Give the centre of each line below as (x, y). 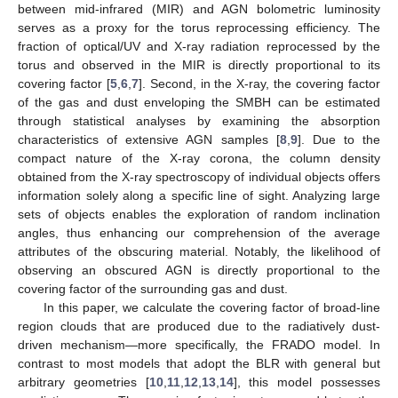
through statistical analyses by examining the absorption (199, 120)
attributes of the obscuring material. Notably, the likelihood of (199, 251)
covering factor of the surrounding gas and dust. (153, 288)
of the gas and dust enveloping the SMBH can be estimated (199, 102)
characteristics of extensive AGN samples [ (149, 139)
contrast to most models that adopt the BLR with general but (199, 363)
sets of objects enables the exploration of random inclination (199, 214)
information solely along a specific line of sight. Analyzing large (199, 195)
